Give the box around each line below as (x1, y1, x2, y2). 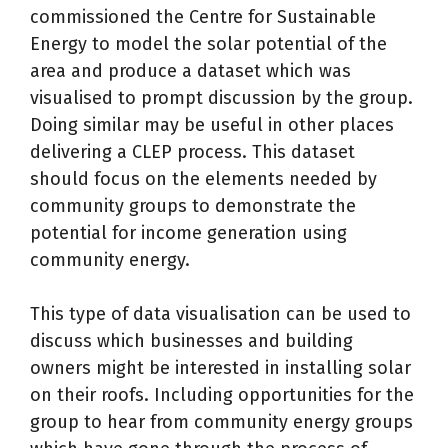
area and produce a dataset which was (30, 60, 351, 82)
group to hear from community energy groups (30, 411, 413, 433)
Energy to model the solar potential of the (30, 33, 387, 55)
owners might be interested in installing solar (30, 357, 411, 379)
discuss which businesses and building (30, 330, 353, 352)
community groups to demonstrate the (30, 195, 356, 217)
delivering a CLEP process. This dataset (30, 141, 355, 163)
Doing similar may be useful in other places (30, 114, 394, 136)
